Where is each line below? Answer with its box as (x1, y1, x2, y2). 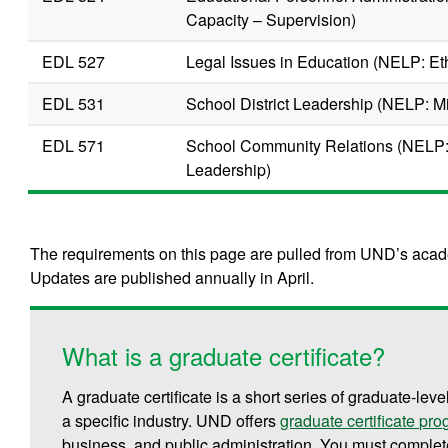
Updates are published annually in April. (30, 265, 315, 289)
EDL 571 (42, 133, 106, 157)
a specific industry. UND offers (62, 408, 281, 432)
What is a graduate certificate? (62, 337, 386, 373)
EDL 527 (42, 49, 106, 73)
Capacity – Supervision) (186, 7, 357, 31)
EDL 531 (42, 91, 106, 115)
